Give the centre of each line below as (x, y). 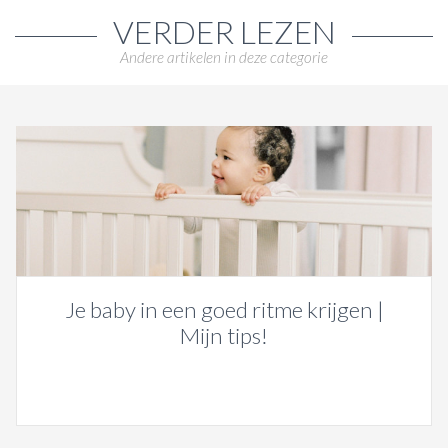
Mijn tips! (224, 335)
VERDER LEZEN (224, 32)
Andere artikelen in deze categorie (224, 57)
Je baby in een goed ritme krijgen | (224, 309)
